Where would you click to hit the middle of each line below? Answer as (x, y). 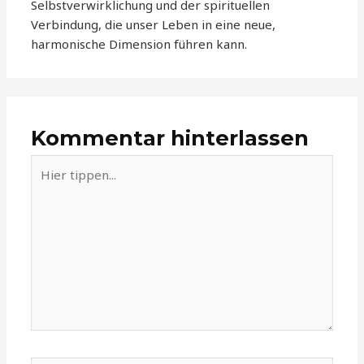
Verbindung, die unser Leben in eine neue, (154, 25)
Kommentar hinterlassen (170, 137)
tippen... (54, 183)
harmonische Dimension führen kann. (139, 44)
